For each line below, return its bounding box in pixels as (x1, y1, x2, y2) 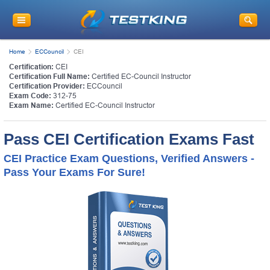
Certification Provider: (9, 81, 85, 90)
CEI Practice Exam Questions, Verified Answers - (4, 152, 254, 165)
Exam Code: (9, 91, 51, 100)
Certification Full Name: (9, 72, 90, 81)
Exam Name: (9, 101, 54, 110)
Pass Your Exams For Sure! (4, 166, 145, 178)
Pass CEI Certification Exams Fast (4, 130, 254, 148)
